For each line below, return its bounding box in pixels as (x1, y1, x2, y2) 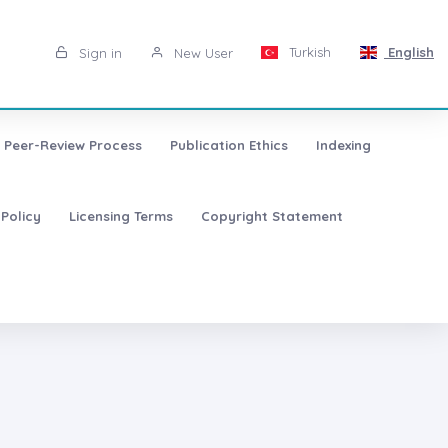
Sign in (74, 45, 122, 62)
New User (169, 45, 233, 62)
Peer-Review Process (3, 137, 142, 154)
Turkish (285, 44, 332, 61)
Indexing (315, 137, 371, 154)
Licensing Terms (68, 208, 173, 225)
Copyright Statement (200, 208, 343, 225)
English (384, 44, 434, 61)
